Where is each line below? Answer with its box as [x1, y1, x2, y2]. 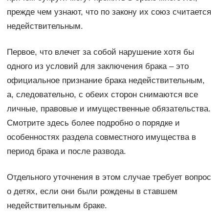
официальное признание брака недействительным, [6, 76, 205, 86]
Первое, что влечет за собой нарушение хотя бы [6, 47, 194, 57]
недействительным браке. [6, 201, 107, 211]
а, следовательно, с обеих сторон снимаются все [6, 90, 198, 100]
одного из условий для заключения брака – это [6, 62, 189, 71]
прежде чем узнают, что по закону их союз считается [6, 7, 211, 17]
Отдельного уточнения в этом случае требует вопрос [6, 173, 211, 182]
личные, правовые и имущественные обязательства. [6, 104, 211, 114]
